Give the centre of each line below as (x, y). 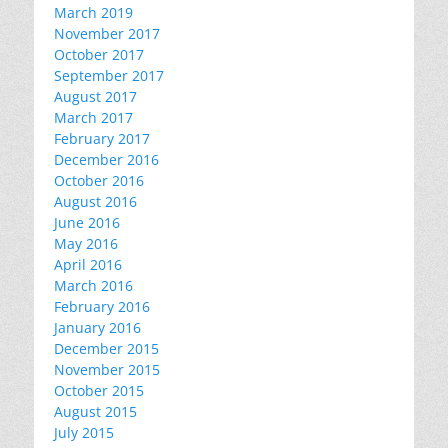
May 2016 (86, 243)
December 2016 (106, 159)
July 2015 (84, 432)
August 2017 (95, 96)
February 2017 (102, 138)
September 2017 (109, 75)
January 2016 (97, 327)
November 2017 (107, 33)
